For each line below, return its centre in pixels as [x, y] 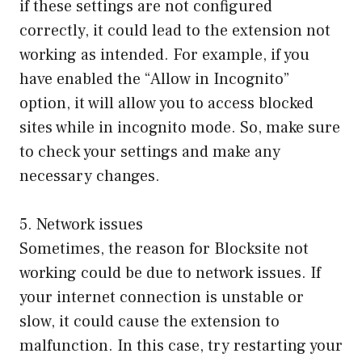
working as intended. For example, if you [164, 55]
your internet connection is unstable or [162, 298]
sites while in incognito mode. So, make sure [180, 128]
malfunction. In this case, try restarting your [181, 346]
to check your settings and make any [150, 152]
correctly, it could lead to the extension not [175, 31]
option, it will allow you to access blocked [166, 104]
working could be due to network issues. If [170, 274]
